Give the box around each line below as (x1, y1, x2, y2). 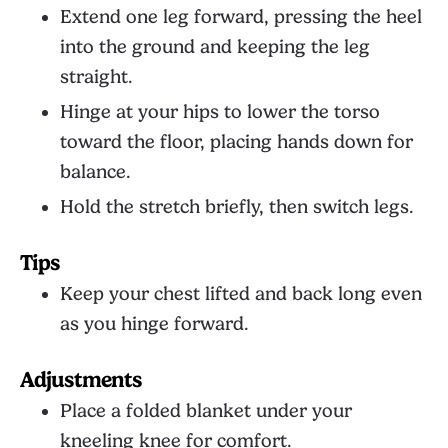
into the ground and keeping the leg (60, 36, 370, 58)
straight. (60, 66, 133, 88)
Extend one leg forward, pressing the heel (60, 6, 422, 28)
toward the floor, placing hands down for (60, 131, 413, 153)
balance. (60, 161, 131, 183)
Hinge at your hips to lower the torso (60, 101, 380, 123)
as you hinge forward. (60, 313, 249, 335)
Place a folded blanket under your (60, 400, 352, 422)
